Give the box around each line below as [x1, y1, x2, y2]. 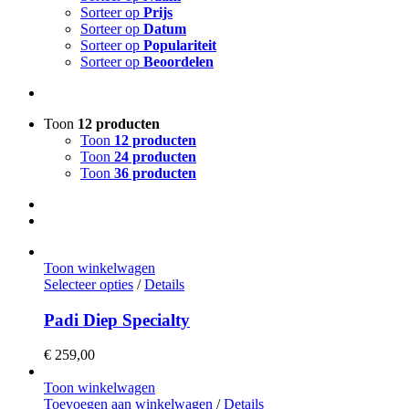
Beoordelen [143, 53, 214, 69]
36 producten [114, 164, 196, 181]
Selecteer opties [44, 276, 133, 292]
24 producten [114, 148, 196, 164]
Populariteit [143, 37, 216, 53]
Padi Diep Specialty [44, 309, 190, 330]
